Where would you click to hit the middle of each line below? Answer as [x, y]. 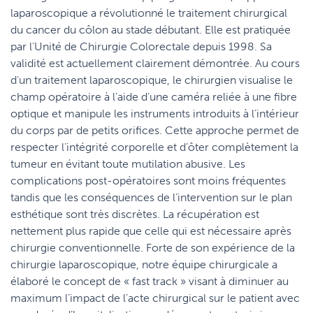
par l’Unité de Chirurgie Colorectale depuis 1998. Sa [141, 46]
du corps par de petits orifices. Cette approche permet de [155, 130]
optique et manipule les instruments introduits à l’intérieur [155, 114]
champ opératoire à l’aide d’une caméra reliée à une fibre [154, 97]
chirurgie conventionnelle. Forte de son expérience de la [153, 248]
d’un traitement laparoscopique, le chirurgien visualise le [152, 80]
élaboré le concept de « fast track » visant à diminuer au [150, 281]
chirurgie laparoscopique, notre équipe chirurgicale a [144, 264]
